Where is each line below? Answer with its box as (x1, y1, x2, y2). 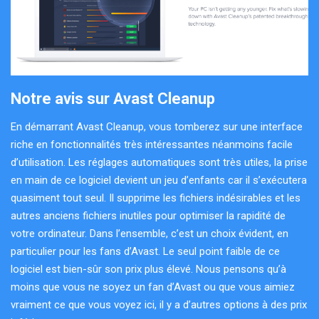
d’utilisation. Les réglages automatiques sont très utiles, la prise (11, 156, 308, 169)
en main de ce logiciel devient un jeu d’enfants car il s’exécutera (11, 174, 307, 187)
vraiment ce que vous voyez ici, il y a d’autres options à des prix (11, 298, 307, 312)
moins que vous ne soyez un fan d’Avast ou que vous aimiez (11, 281, 295, 294)
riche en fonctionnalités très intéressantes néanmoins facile (11, 138, 293, 152)
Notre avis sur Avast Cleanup (11, 90, 215, 108)
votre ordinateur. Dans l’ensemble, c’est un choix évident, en (11, 227, 288, 241)
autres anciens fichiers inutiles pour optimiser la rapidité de (11, 209, 286, 223)
